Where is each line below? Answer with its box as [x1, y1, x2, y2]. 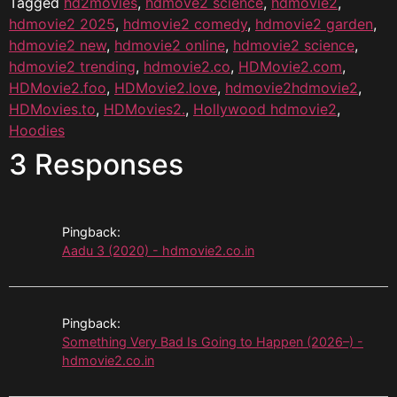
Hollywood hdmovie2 [193, 99, 337, 118]
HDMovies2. [104, 99, 185, 118]
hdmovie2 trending [9, 57, 136, 75]
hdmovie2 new [9, 35, 106, 54]
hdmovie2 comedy [123, 14, 247, 33]
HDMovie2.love [114, 78, 217, 97]
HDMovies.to [9, 99, 96, 118]
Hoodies [9, 121, 65, 139]
